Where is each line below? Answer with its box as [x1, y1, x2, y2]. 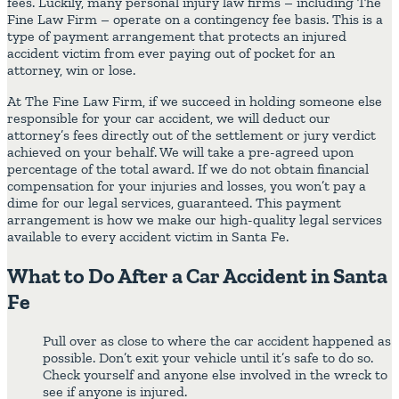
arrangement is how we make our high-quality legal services [7, 210, 382, 228]
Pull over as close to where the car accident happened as [43, 331, 391, 349]
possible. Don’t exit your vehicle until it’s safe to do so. [43, 348, 373, 366]
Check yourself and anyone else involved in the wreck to [43, 365, 387, 383]
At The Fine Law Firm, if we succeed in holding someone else [7, 92, 382, 110]
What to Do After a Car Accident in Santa [7, 262, 387, 289]
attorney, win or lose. [7, 61, 135, 78]
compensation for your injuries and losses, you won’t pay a [7, 176, 366, 194]
